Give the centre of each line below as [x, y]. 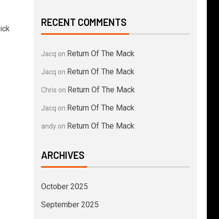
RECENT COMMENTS [84, 22]
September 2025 [70, 205]
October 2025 [64, 186]
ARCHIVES [63, 155]
